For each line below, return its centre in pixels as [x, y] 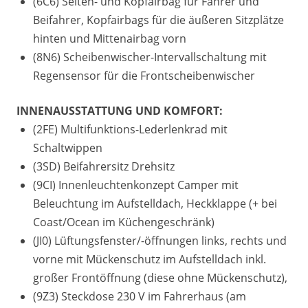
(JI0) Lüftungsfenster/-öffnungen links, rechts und [160, 241]
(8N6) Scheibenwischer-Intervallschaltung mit [150, 57]
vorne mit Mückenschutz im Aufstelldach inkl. [150, 259]
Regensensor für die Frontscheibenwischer [144, 76]
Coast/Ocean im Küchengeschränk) [124, 222]
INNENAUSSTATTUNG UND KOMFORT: [120, 111]
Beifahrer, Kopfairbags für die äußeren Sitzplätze [158, 20]
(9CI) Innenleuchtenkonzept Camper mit [136, 185]
